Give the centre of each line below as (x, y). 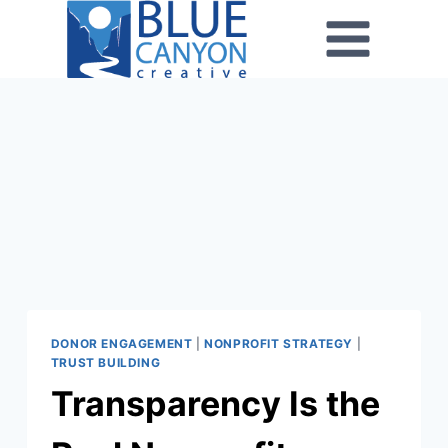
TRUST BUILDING (105, 363)
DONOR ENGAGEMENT (121, 344)
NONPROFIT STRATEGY (278, 344)
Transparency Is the (215, 404)
